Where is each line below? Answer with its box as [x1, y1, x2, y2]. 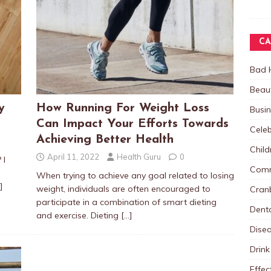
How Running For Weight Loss [36, 102, 209, 114]
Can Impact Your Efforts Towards [36, 118, 229, 130]
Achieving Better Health [36, 134, 174, 146]
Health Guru [116, 152, 161, 162]
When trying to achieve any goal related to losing [36, 170, 234, 181]
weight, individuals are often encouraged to [36, 183, 211, 194]
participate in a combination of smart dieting [36, 197, 217, 207]
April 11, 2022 [47, 152, 99, 162]
